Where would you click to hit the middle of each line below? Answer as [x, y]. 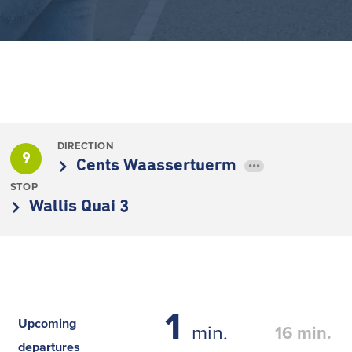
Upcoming [47, 323]
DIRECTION [85, 146]
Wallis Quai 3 [79, 207]
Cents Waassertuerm [158, 166]
